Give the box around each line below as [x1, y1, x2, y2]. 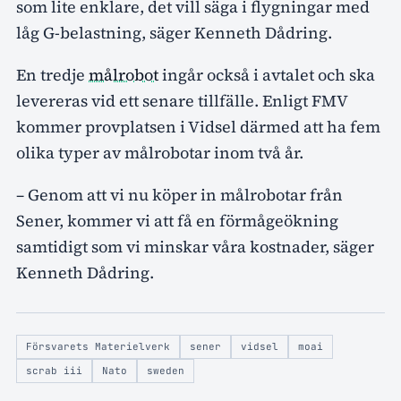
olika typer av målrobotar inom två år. [16, 141, 303, 165]
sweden [147, 364, 184, 378]
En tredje [16, 64, 89, 87]
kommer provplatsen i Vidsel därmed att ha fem [16, 115, 380, 139]
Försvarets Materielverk [26, 340, 170, 354]
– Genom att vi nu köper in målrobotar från [16, 183, 343, 207]
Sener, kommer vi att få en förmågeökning [16, 209, 338, 233]
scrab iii [26, 364, 82, 378]
